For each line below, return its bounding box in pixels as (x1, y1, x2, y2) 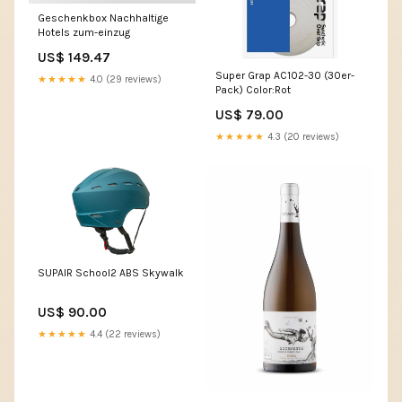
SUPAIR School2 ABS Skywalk (38, 267, 184, 280)
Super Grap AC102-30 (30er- (215, 68, 354, 82)
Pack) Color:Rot (215, 83, 291, 96)
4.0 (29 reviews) (87, 74, 162, 86)
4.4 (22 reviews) (87, 328, 161, 341)
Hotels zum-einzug (38, 26, 130, 39)
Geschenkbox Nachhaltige (38, 12, 169, 25)
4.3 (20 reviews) (265, 130, 339, 143)
